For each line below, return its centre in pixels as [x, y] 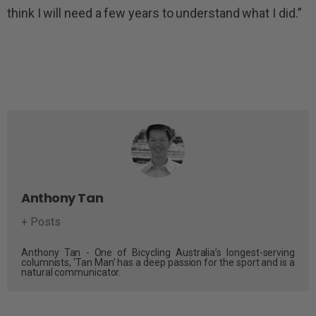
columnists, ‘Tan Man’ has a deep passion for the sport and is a [158, 263]
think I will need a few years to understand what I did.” [156, 13]
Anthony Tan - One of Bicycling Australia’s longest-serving [158, 253]
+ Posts [41, 222]
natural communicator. [71, 273]
